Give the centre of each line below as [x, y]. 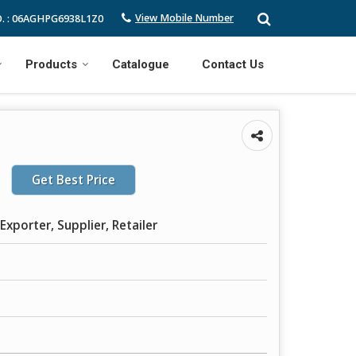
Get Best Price [74, 180]
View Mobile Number [184, 18]
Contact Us [233, 64]
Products [51, 64]
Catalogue [141, 64]
